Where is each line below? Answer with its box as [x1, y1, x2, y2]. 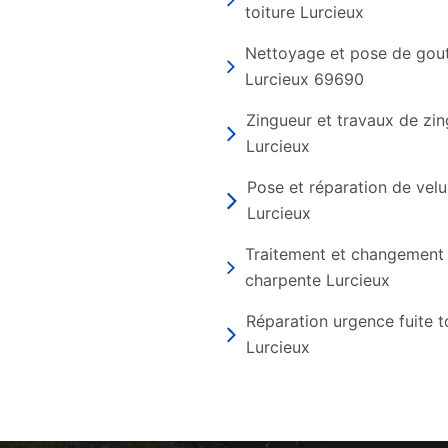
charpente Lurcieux [244, 270, 390, 290]
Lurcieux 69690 [244, 69, 364, 89]
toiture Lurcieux [245, 2, 365, 22]
